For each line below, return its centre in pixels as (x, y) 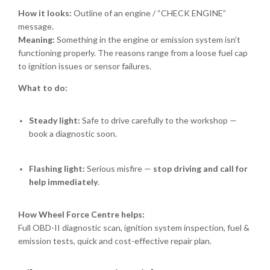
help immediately (64, 181)
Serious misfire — (119, 168)
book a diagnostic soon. (73, 133)
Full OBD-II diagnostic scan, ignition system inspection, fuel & (134, 227)
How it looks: (45, 13)
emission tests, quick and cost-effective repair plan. (115, 240)
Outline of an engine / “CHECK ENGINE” (149, 13)
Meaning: (36, 39)
